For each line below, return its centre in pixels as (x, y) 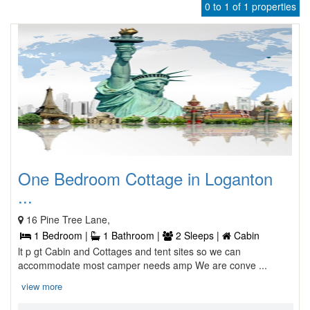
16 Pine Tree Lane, (68, 219)
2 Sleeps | (198, 235)
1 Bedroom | (61, 235)
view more (42, 286)
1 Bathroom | (131, 235)
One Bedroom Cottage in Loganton (145, 178)
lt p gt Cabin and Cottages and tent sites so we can (129, 251)
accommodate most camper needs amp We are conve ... (143, 265)
